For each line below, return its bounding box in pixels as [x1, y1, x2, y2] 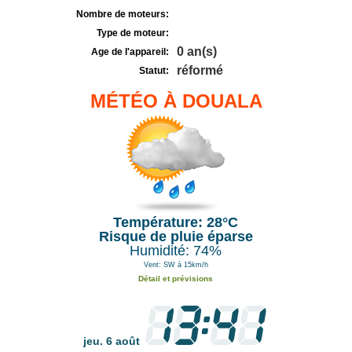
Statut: [139, 65, 169, 76]
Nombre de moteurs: [76, 9, 169, 20]
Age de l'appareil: [91, 46, 169, 57]
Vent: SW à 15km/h [143, 261, 208, 269]
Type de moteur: [97, 27, 169, 38]
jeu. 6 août [83, 335, 143, 347]
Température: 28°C [113, 214, 239, 230]
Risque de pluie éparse [98, 229, 253, 244]
